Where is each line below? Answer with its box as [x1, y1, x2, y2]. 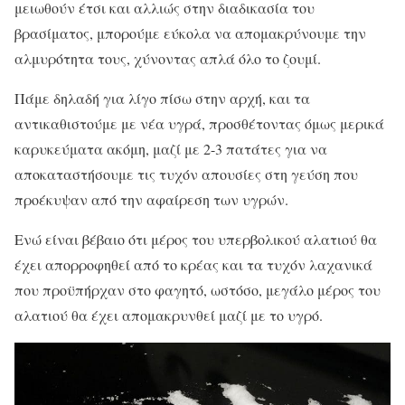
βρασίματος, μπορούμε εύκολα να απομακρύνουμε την [14, 23, 366, 42]
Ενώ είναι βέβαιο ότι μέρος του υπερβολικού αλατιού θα [14, 229, 377, 249]
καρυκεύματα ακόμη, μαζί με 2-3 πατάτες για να [14, 138, 327, 158]
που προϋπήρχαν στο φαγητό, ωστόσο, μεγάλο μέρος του [14, 279, 381, 299]
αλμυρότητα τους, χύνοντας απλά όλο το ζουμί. [14, 48, 321, 68]
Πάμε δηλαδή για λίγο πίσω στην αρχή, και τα [14, 88, 310, 108]
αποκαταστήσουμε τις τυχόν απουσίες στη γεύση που [14, 164, 358, 184]
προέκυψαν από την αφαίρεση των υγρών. [14, 189, 288, 209]
